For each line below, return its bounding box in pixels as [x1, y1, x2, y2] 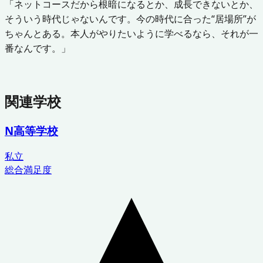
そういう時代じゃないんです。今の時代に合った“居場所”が [5, 12, 256, 25]
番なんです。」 [5, 41, 70, 55]
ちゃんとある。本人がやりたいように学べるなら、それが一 [5, 26, 258, 40]
